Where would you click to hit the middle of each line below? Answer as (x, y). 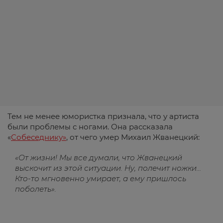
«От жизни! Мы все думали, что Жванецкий (99, 158)
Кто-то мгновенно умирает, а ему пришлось (101, 178)
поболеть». (36, 189)
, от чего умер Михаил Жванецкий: (133, 137)
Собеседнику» (39, 137)
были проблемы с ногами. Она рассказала (90, 127)
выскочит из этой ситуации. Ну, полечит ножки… (108, 168)
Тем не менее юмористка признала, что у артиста (103, 116)
